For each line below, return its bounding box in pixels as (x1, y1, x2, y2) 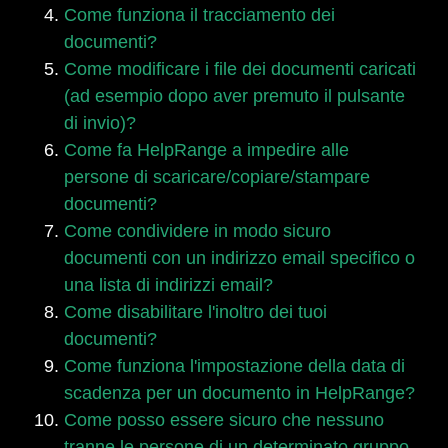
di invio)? (64, 113, 136, 133)
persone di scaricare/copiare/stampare (64, 167, 370, 187)
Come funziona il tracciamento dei (64, 5, 335, 25)
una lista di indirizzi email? (64, 275, 273, 295)
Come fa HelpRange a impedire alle (64, 140, 349, 160)
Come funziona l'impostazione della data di (64, 356, 405, 376)
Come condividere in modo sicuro (64, 221, 331, 241)
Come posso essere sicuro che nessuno (64, 410, 384, 430)
